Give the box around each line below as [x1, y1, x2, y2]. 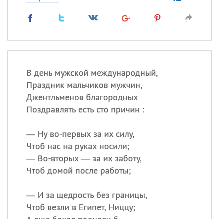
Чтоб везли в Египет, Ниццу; [26, 201, 135, 213]
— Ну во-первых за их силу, [26, 128, 134, 139]
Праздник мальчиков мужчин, [26, 79, 142, 90]
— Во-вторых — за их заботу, [26, 153, 142, 164]
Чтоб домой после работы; [26, 165, 131, 176]
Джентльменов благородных [26, 91, 138, 103]
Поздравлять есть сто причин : [26, 104, 144, 115]
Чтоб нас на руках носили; [26, 140, 130, 152]
